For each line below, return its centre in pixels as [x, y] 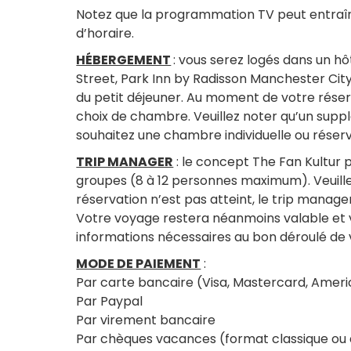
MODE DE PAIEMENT [139, 264]
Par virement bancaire [146, 320]
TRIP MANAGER [125, 162]
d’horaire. [105, 34]
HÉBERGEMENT [124, 60]
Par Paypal [110, 302]
